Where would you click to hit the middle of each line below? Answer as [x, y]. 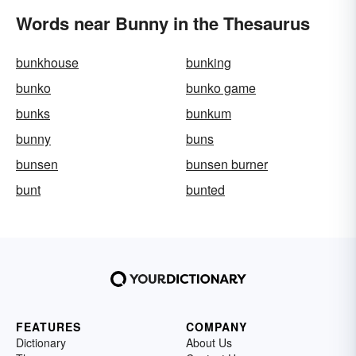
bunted [205, 190]
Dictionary [41, 342]
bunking [209, 62]
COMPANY [217, 327]
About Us [209, 342]
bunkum [209, 113]
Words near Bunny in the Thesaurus [163, 23]
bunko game [221, 88]
